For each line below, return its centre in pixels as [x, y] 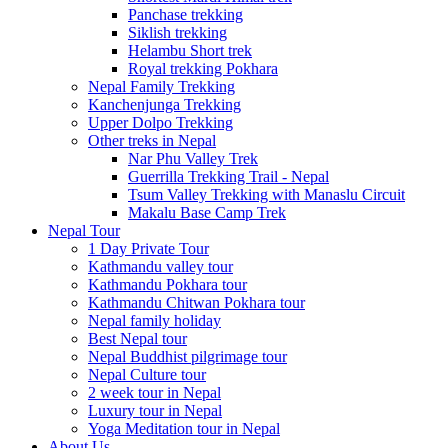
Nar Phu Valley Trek [193, 158]
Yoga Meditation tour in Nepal [184, 428]
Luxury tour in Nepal [155, 410]
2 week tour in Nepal [154, 392]
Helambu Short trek [190, 50]
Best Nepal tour [137, 338]
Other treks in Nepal [152, 140]
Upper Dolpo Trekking [160, 122]
